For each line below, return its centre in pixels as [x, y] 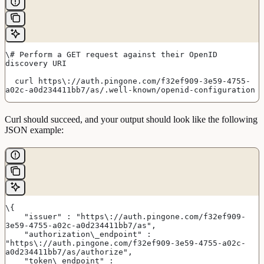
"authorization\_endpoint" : [15, 235]
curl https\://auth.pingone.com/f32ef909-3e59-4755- [10, 81]
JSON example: [34, 130]
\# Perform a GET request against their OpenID [111, 55]
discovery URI [36, 64]
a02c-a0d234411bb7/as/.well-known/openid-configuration [130, 90]
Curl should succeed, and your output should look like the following [131, 120]
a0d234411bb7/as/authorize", [69, 252]
